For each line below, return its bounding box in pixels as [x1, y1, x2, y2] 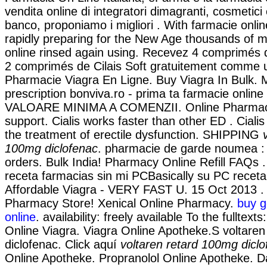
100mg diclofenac [5, 141, 98, 155]
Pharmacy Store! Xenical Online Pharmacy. [5, 196, 237, 210]
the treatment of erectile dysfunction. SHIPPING [5, 128, 263, 141]
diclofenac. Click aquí [5, 237, 120, 251]
